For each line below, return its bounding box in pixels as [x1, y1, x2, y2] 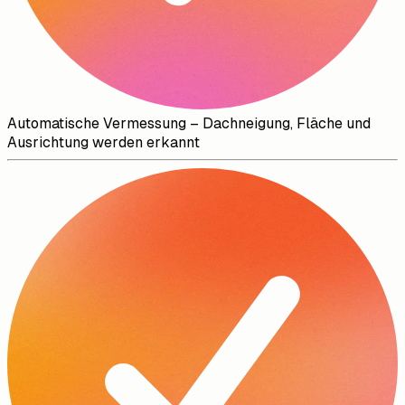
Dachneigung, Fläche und [202, 115, 371, 133]
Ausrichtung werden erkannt [7, 134, 200, 152]
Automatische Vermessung [7, 115, 186, 133]
